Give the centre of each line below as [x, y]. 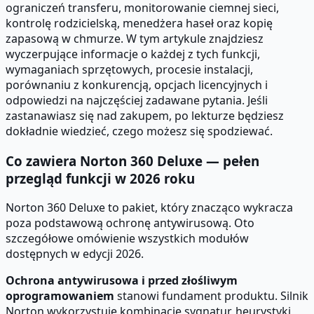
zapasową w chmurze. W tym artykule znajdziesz [135, 38]
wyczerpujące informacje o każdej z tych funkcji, [133, 54]
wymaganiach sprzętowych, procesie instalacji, [129, 69]
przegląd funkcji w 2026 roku [100, 178]
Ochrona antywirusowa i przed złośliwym [122, 281]
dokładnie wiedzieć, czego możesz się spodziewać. [139, 131]
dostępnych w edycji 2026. [75, 254]
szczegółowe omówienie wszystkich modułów [127, 239]
